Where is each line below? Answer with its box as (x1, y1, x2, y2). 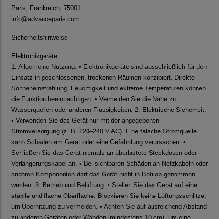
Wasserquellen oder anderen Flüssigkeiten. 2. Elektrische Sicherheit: (11, 106, 206, 114)
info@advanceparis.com (11, 15, 80, 23)
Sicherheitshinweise (11, 34, 67, 42)
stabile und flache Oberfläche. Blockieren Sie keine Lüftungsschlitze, (11, 192, 206, 200)
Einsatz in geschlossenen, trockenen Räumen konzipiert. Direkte (11, 74, 195, 82)
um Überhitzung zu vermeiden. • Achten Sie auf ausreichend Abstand (11, 203, 207, 211)
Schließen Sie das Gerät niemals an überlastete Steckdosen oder (11, 149, 197, 157)
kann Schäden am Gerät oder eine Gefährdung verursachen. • (11, 138, 186, 146)
